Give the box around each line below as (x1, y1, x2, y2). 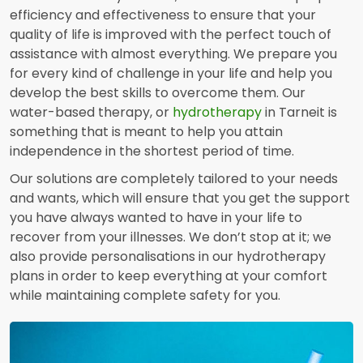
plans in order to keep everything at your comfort (10, 267, 327, 286)
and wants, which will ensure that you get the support (10, 189, 350, 208)
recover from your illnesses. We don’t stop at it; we (10, 228, 331, 247)
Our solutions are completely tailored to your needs (10, 169, 338, 189)
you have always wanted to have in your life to (10, 208, 302, 228)
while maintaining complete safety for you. (10, 286, 280, 305)
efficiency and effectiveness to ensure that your (10, 6, 316, 25)
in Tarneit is (262, 103, 337, 122)
